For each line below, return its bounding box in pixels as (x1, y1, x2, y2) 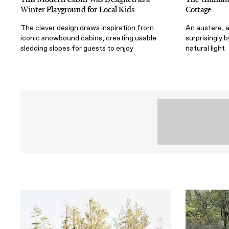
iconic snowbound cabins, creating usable (20, 34, 156, 43)
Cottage (186, 4, 212, 15)
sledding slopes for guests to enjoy (20, 44, 133, 53)
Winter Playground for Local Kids (20, 4, 135, 15)
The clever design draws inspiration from (20, 24, 154, 33)
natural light (186, 44, 225, 53)
